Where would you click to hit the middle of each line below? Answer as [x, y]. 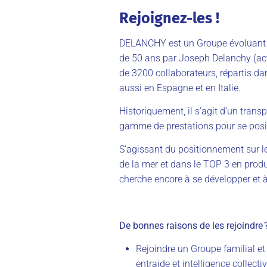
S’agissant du [148, 149]
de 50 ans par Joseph [166, 58]
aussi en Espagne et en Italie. [181, 88]
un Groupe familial [216, 249]
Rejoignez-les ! [169, 18]
